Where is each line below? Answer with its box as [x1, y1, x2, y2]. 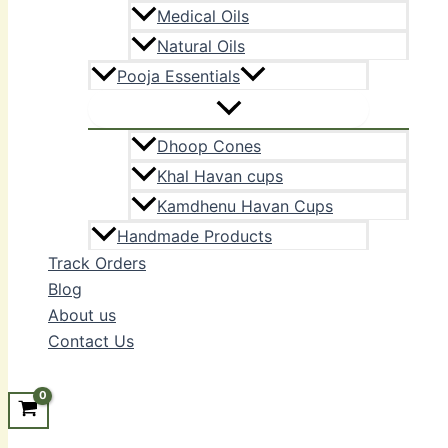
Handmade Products [117, 226, 272, 247]
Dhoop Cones [157, 136, 261, 157]
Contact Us [48, 331, 134, 352]
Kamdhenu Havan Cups [157, 196, 333, 217]
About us [48, 305, 116, 326]
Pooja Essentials [117, 66, 240, 87]
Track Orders [48, 253, 146, 274]
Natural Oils [157, 36, 245, 57]
